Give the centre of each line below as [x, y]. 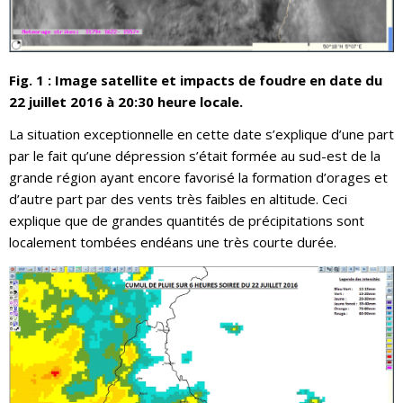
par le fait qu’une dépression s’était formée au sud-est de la [195, 155]
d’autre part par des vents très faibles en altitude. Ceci [178, 198]
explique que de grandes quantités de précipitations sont [187, 220]
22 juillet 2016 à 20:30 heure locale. [126, 101]
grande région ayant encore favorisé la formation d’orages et [198, 177]
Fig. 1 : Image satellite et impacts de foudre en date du [196, 80]
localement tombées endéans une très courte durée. [173, 242]
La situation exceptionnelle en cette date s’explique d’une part [201, 134]
